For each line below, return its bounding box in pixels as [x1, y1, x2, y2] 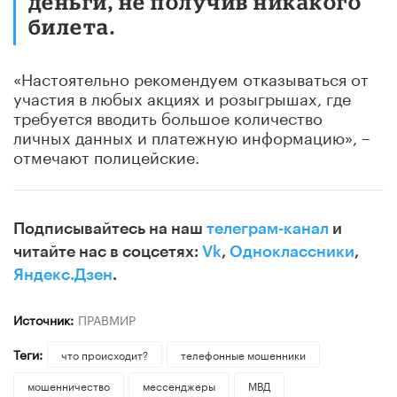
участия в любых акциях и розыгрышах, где [13, 83, 351, 109]
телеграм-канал [206, 220, 329, 237]
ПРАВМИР [77, 308, 136, 329]
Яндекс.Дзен [13, 266, 113, 283]
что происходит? [60, 345, 148, 362]
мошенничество [27, 376, 110, 393]
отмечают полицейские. [13, 142, 199, 167]
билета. [28, 13, 116, 38]
